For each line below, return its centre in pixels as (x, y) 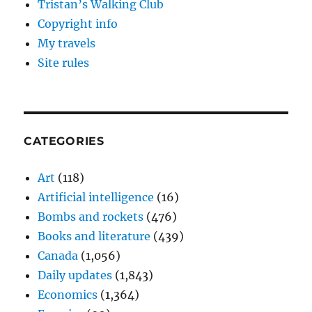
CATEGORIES (64, 141)
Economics (68, 295)
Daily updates (75, 275)
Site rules (64, 63)
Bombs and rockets (91, 217)
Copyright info (78, 24)
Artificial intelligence (96, 197)
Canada (58, 256)
